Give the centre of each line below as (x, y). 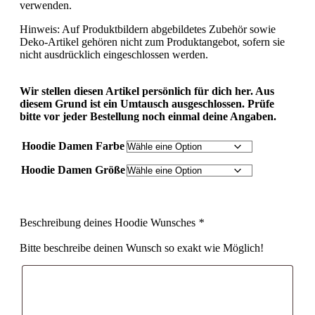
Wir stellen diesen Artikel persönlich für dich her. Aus (147, 91)
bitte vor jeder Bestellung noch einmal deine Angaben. (148, 117)
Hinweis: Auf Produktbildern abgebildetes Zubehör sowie (148, 30)
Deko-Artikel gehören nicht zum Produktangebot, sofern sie (152, 42)
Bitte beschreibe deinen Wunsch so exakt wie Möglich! (142, 248)
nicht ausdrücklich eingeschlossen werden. (114, 55)
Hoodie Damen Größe (73, 170)
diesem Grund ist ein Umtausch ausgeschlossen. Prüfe (147, 104)
